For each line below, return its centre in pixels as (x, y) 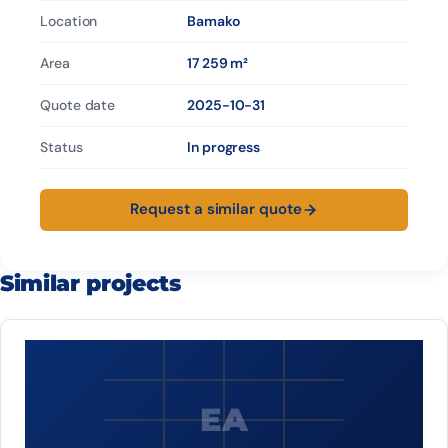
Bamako (213, 20)
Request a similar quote (216, 209)
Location (69, 20)
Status (61, 146)
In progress (224, 146)
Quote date (78, 104)
